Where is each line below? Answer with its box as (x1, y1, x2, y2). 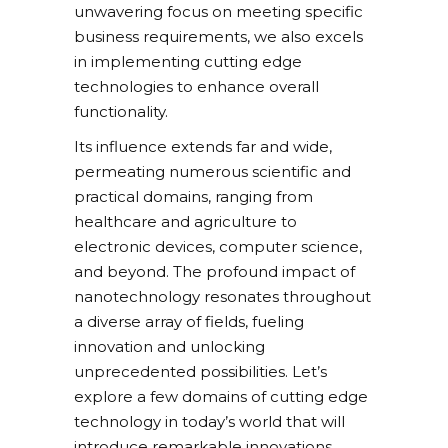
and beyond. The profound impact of (74, 262, 355, 282)
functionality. (74, 102, 168, 122)
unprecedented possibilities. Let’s (74, 362, 327, 382)
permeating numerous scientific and (74, 162, 351, 182)
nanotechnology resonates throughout (74, 287, 371, 307)
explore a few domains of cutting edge (74, 387, 368, 407)
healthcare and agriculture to (74, 212, 297, 232)
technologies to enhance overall (74, 77, 319, 97)
